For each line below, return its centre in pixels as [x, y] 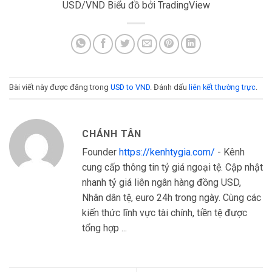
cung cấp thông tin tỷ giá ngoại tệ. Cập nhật [172, 167]
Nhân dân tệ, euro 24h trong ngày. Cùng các [172, 197]
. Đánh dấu [169, 87]
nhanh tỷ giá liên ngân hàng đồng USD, [161, 182]
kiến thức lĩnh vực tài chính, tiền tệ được [165, 212]
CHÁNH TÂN [112, 134]
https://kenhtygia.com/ [167, 152]
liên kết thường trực [222, 87]
